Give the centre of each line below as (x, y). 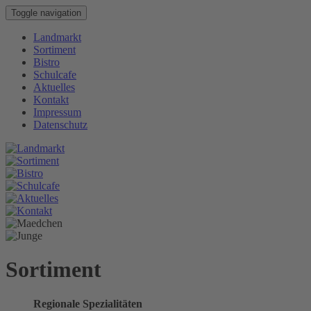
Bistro (47, 62)
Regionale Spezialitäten (88, 303)
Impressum (57, 112)
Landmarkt (57, 37)
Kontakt (51, 100)
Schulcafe (55, 75)
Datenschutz (60, 125)
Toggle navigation (46, 13)
